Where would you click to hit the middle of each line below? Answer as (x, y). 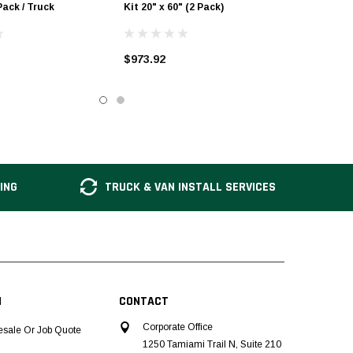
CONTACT (144, 301)
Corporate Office (178, 327)
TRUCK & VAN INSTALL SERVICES (191, 187)
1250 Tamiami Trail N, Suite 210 (212, 344)
